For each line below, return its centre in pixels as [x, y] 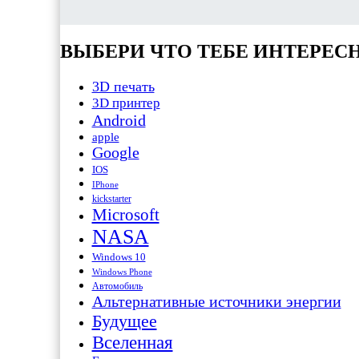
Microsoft [125, 214]
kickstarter [111, 198]
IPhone [105, 184]
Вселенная [132, 342]
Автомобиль [117, 286]
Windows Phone [122, 271]
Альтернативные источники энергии [216, 301]
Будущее [124, 321]
